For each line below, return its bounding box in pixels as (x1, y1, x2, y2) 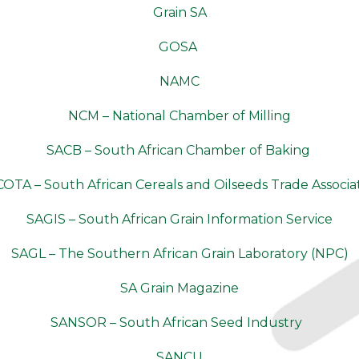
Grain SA (152, 5, 207, 20)
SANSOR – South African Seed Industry (50, 315, 302, 330)
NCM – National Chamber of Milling (68, 108, 291, 123)
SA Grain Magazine (120, 280, 239, 296)
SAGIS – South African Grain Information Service (26, 212, 333, 227)
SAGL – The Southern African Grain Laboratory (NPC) (10, 246, 349, 261)
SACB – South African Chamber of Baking (46, 143, 313, 158)
